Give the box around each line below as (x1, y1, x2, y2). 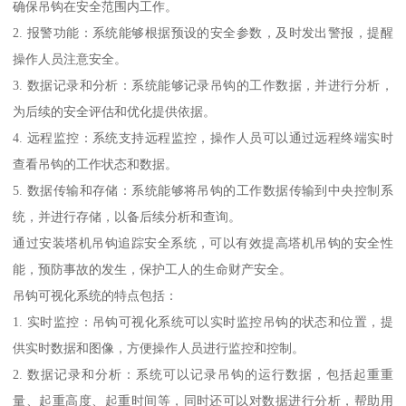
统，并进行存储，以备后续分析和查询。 (13, 209, 242, 225)
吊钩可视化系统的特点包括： (13, 288, 179, 304)
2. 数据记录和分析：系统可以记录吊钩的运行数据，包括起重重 (13, 367, 393, 382)
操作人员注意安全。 (13, 52, 128, 67)
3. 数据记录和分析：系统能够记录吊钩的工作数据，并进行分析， (13, 78, 393, 93)
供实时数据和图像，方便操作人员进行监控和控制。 (13, 341, 305, 356)
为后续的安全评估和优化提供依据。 (13, 104, 217, 120)
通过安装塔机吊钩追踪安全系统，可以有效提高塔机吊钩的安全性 (13, 236, 393, 251)
